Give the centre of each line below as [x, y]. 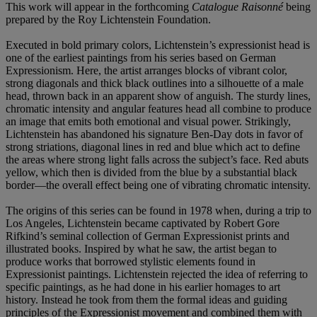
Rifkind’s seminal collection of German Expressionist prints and [148, 236]
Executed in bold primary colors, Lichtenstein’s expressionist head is [158, 45]
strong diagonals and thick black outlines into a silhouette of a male [155, 83]
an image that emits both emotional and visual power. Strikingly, [148, 121]
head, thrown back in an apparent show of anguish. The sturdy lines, [158, 96]
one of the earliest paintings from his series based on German [141, 57]
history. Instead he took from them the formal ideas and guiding [146, 299]
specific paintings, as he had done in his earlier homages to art [143, 287]
